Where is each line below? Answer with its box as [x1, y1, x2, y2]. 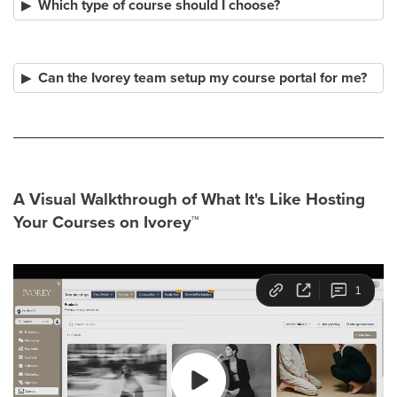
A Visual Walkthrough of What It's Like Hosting [13, 186, 365, 212]
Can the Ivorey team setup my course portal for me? [38, 67, 367, 88]
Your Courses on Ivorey [13, 209, 191, 235]
